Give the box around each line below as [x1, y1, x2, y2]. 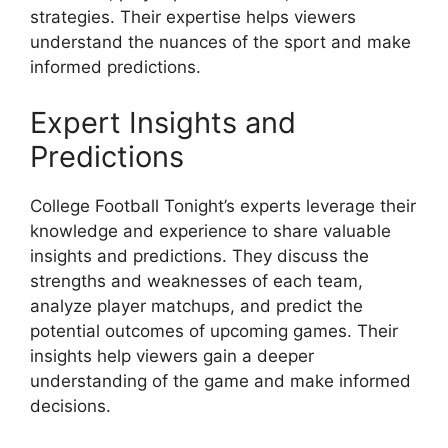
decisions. [30, 395, 111, 416]
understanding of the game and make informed [30, 370, 411, 391]
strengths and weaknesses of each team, [30, 270, 363, 291]
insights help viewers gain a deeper [30, 345, 314, 366]
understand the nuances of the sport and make [30, 32, 411, 52]
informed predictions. [30, 57, 201, 77]
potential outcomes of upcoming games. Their [30, 320, 398, 341]
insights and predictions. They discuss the [30, 245, 369, 266]
